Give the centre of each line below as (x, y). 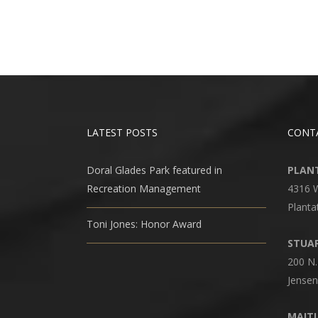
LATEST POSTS (122, 132)
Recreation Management (144, 188)
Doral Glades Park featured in (154, 170)
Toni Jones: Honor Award (144, 224)
